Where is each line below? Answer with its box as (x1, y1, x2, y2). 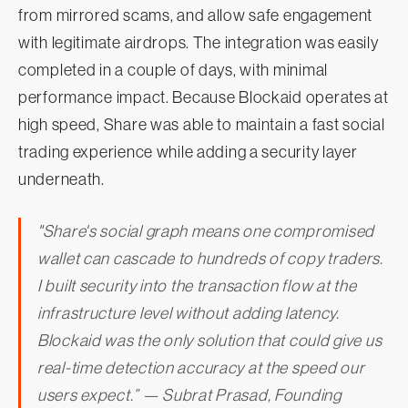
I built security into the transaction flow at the (37, 277, 357, 296)
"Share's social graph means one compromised (37, 222, 374, 241)
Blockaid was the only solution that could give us (37, 331, 382, 351)
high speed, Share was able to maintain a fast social (18, 116, 385, 135)
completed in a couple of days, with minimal (18, 61, 328, 80)
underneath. (18, 170, 105, 189)
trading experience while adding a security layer (18, 143, 358, 162)
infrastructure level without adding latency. (37, 304, 340, 323)
